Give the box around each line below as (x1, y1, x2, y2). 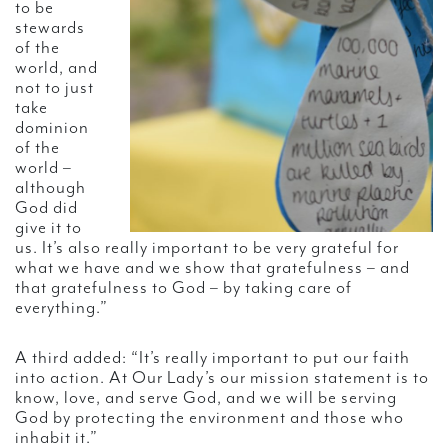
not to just (15, 77, 94, 98)
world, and (15, 57, 98, 78)
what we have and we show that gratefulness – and (15, 257, 410, 278)
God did (15, 197, 78, 218)
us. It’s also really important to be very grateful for (15, 237, 399, 258)
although (15, 177, 86, 198)
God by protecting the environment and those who (15, 407, 404, 428)
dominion (15, 117, 89, 138)
